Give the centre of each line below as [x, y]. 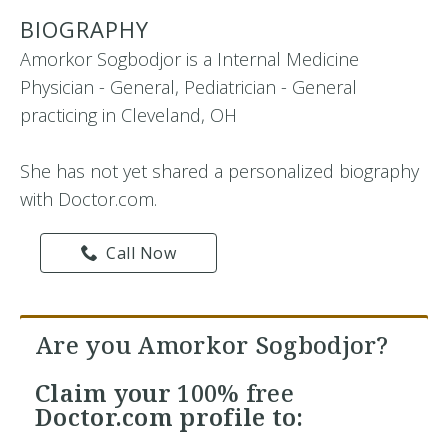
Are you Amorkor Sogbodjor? [212, 344]
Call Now [141, 253]
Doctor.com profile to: [169, 416]
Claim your [106, 392]
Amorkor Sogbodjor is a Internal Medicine [189, 59]
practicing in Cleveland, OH [128, 115]
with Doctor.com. [88, 199]
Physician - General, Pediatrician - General [188, 87]
